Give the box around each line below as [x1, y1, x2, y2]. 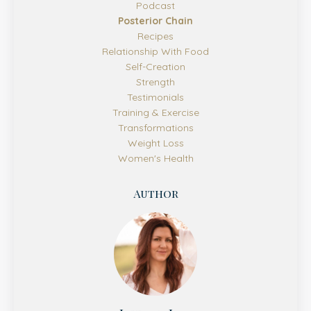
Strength [136, 76, 175, 89]
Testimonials [127, 91, 184, 104]
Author [133, 186, 178, 201]
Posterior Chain [118, 15, 193, 28]
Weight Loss [127, 137, 184, 150]
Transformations [117, 121, 194, 135]
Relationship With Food [102, 45, 209, 58]
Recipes [137, 30, 174, 43]
